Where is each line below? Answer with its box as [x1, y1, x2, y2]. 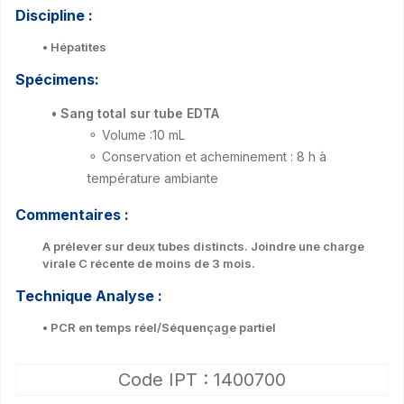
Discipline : [15, 5, 93, 24]
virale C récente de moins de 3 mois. [42, 255, 255, 271]
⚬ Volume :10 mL [87, 126, 185, 142]
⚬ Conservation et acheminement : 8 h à [87, 148, 326, 164]
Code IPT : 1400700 [118, 368, 286, 390]
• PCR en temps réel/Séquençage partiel [42, 319, 276, 335]
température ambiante [87, 170, 218, 186]
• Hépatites [42, 39, 106, 54]
